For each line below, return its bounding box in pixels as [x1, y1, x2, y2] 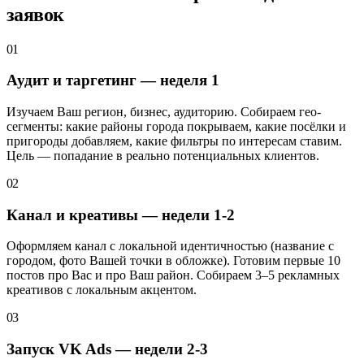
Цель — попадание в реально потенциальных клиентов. [6, 149, 319, 162]
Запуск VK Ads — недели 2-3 [6, 340, 208, 358]
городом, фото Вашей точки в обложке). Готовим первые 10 [6, 253, 340, 268]
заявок [6, 3, 64, 25]
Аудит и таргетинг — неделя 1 [6, 71, 219, 89]
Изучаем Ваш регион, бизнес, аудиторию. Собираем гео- [6, 105, 321, 119]
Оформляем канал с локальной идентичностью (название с [6, 239, 334, 253]
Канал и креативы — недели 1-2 [6, 206, 235, 223]
